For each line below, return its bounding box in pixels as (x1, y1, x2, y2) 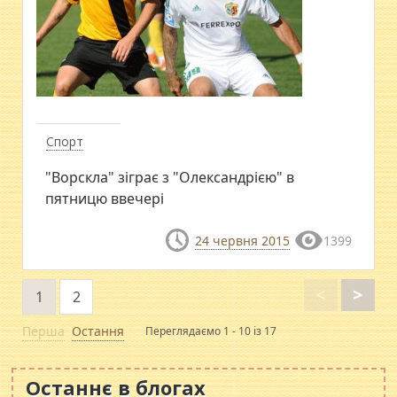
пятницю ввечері (45, 188, 165, 208)
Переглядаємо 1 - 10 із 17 (145, 323, 277, 339)
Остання (72, 322, 125, 339)
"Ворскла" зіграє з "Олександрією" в (45, 167, 295, 187)
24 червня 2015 (194, 231, 290, 249)
